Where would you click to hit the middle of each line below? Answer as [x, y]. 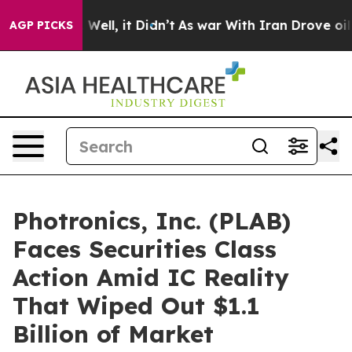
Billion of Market [113, 334]
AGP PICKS [41, 25]
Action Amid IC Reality [151, 277]
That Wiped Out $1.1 [136, 306]
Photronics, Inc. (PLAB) [152, 221]
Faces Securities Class [145, 249]
